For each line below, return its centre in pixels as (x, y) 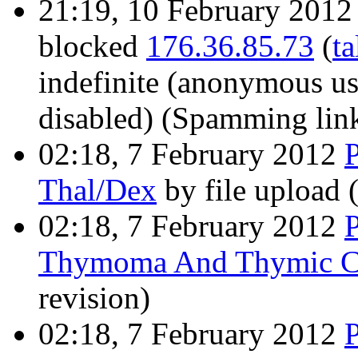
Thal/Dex (97, 190)
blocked (92, 46)
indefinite (99, 82)
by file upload (253, 190)
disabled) (100, 118)
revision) (94, 298)
